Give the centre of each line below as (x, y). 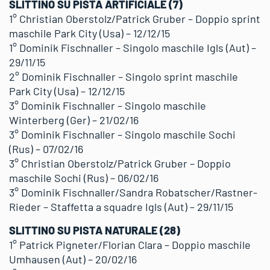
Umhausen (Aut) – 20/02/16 (73, 259)
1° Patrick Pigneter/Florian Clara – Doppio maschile (130, 245)
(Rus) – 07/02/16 (46, 149)
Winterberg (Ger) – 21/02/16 (74, 120)
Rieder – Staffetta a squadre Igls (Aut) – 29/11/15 (121, 207)
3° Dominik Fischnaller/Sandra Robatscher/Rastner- (133, 192)
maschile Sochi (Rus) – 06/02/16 (84, 178)
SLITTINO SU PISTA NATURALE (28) (95, 230)
